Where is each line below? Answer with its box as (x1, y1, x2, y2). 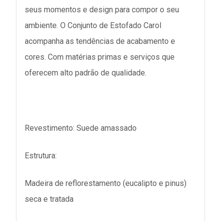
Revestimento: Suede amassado (25, 123, 137, 133)
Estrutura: (25, 151, 57, 160)
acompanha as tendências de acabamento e (25, 37, 175, 46)
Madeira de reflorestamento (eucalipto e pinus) (25, 179, 186, 188)
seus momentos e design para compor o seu (25, 5, 179, 14)
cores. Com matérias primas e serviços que (25, 52, 175, 62)
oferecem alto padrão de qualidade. (25, 68, 147, 77)
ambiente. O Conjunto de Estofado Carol (25, 21, 161, 30)
